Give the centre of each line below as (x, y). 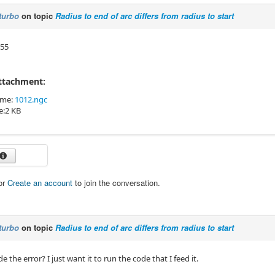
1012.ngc (31, 99)
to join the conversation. (116, 182)
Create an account (40, 182)
